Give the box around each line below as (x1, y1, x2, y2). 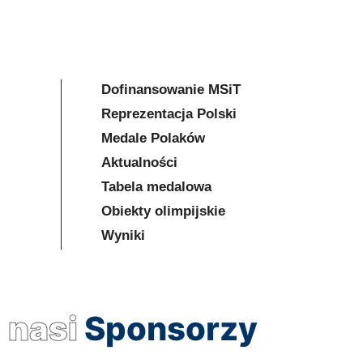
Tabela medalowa (101, 179, 211, 195)
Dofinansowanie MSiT (101, 82, 241, 98)
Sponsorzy (84, 309, 258, 349)
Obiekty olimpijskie (101, 203, 225, 220)
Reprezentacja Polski (101, 106, 237, 122)
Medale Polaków (101, 130, 205, 147)
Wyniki (101, 228, 145, 244)
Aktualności (101, 155, 177, 171)
